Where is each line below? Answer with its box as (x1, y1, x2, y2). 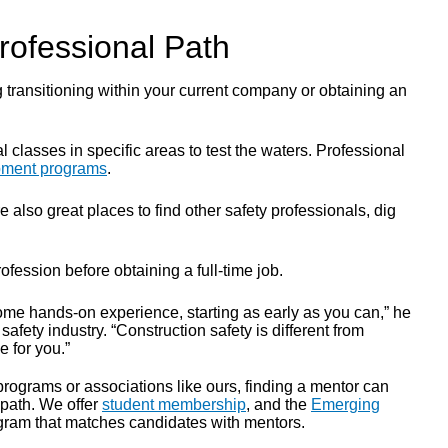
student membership (102, 396, 246, 413)
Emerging (311, 396, 380, 413)
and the (250, 396, 311, 413)
